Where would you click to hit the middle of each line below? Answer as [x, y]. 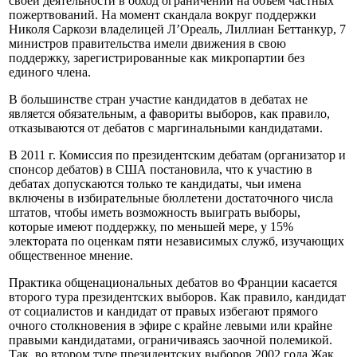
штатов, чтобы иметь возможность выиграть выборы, [155, 212]
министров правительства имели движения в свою [147, 43]
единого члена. [50, 72]
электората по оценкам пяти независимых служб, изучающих [177, 241]
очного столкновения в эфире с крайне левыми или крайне [171, 325]
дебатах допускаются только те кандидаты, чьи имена [155, 183]
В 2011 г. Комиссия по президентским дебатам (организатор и [177, 155]
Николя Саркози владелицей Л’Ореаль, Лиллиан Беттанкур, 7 [177, 29]
